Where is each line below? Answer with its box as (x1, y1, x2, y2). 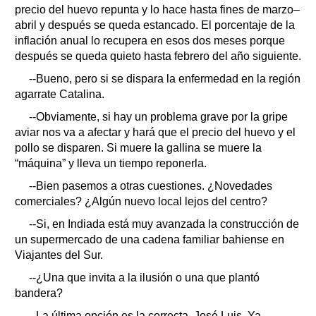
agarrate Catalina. (15, 88, 104, 101)
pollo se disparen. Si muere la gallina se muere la (15, 142, 262, 154)
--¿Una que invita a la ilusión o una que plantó (29, 272, 260, 284)
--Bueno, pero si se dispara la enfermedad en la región (29, 73, 300, 85)
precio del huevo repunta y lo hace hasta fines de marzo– (15, 4, 300, 16)
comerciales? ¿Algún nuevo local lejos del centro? (15, 195, 267, 208)
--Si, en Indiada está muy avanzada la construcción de (29, 218, 299, 231)
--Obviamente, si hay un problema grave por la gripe (29, 111, 288, 123)
